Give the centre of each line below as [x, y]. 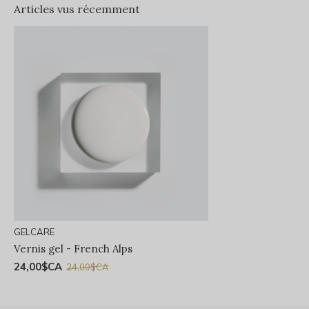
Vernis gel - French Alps [73, 249]
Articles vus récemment [77, 9]
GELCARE [34, 232]
